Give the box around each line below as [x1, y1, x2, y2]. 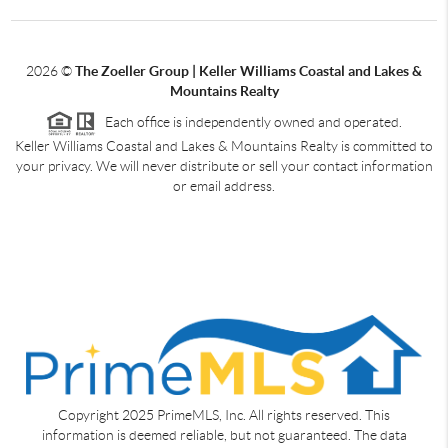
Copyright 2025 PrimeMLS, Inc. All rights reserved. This [58, 407, 390, 424]
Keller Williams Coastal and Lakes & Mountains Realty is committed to [15, 137, 433, 154]
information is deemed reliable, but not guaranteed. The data [41, 427, 407, 444]
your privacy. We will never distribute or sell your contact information [15, 157, 433, 174]
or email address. [173, 177, 275, 194]
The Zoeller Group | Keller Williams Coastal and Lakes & [75, 62, 422, 79]
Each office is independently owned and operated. [96, 113, 402, 130]
